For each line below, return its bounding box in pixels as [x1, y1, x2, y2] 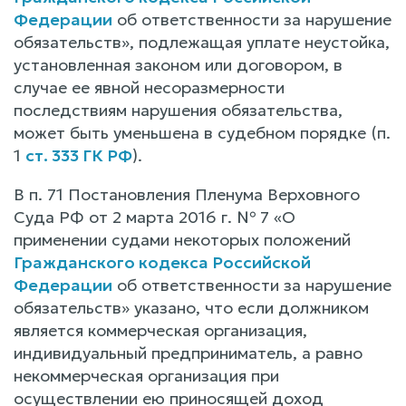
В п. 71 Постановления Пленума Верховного [14, 183, 360, 205]
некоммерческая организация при [14, 364, 279, 386]
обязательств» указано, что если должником [14, 296, 369, 318]
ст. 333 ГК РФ [25, 144, 132, 166]
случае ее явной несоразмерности [14, 76, 285, 98]
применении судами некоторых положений [14, 228, 351, 250]
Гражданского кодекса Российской [14, 251, 311, 273]
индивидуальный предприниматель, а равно [14, 342, 362, 363]
